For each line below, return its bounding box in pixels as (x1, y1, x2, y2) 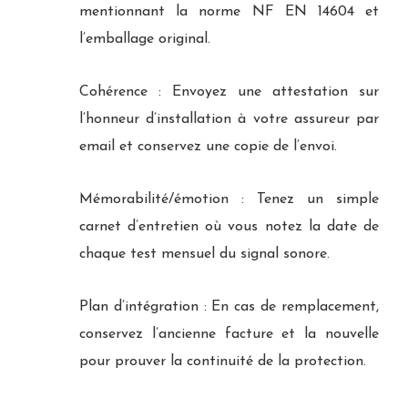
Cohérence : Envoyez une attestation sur (79, 84, 379, 99)
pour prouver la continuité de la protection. (79, 353, 366, 369)
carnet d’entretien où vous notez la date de (79, 219, 379, 234)
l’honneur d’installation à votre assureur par (79, 111, 379, 127)
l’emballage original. (79, 31, 210, 46)
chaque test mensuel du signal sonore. (79, 246, 330, 261)
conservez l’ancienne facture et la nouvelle (79, 326, 379, 342)
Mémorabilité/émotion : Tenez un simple (79, 191, 379, 207)
